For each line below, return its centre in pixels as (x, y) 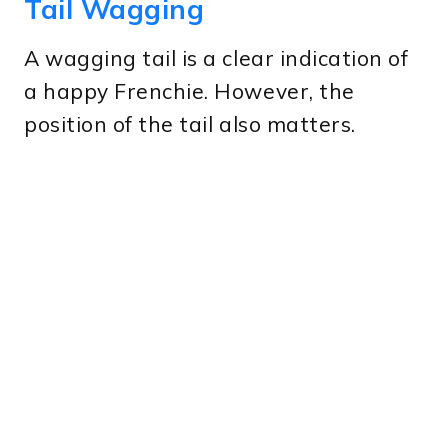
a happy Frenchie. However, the (189, 91)
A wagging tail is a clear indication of (216, 58)
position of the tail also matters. (190, 124)
